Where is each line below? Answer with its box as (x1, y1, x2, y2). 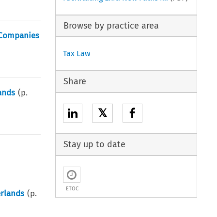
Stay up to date (63, 139, 126, 150)
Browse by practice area (63, 20, 159, 31)
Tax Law (62, 49, 90, 59)
